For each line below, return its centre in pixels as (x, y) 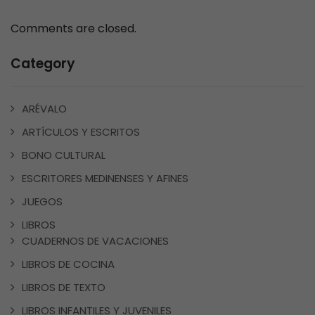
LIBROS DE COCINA (68, 264)
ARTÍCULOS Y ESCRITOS (81, 131)
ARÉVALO (44, 108)
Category (43, 63)
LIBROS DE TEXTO (64, 287)
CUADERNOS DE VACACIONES (95, 240)
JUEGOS (42, 201)
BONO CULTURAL (64, 155)
